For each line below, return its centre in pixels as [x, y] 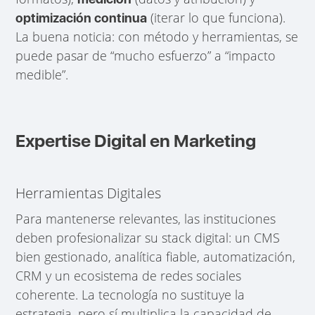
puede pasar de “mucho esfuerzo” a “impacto [146, 55]
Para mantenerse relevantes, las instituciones [146, 219]
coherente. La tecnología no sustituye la [130, 295]
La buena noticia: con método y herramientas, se [157, 36]
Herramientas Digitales [89, 193]
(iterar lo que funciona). [217, 17]
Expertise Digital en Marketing [136, 140]
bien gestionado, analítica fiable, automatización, [156, 257]
